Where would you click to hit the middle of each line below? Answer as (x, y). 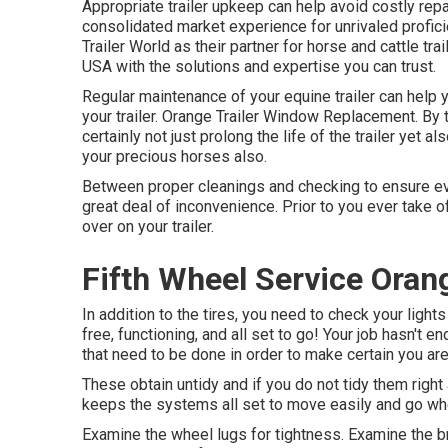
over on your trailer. (148, 226)
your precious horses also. (174, 156)
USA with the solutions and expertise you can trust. (259, 66)
